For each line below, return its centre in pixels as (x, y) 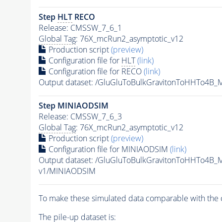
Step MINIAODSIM (73, 105)
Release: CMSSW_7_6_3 (80, 116)
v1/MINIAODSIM (67, 171)
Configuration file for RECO (95, 71)
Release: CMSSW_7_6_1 (80, 28)
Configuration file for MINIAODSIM (108, 149)
